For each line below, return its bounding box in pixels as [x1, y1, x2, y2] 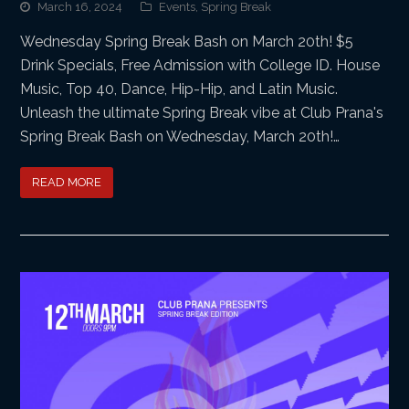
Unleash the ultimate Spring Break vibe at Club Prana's [20, 103, 384, 121]
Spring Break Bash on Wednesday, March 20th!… [20, 127, 341, 145]
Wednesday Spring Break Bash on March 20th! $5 [20, 32, 354, 50]
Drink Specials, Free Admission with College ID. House [20, 56, 381, 74]
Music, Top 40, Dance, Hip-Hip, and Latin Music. [20, 79, 339, 98]
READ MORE [32, 175, 102, 190]
